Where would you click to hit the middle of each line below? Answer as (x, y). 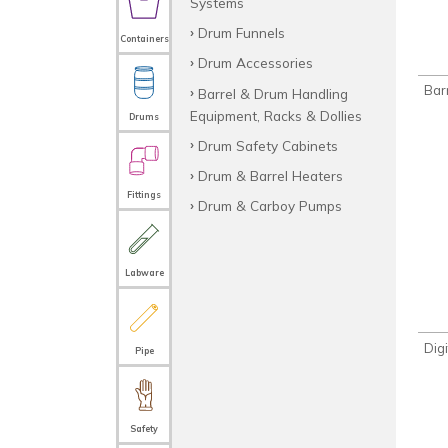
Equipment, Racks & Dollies (275, 115)
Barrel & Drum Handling (272, 93)
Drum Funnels (241, 33)
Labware (144, 272)
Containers (144, 38)
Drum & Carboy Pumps (269, 206)
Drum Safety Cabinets (267, 145)
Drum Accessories (255, 63)
